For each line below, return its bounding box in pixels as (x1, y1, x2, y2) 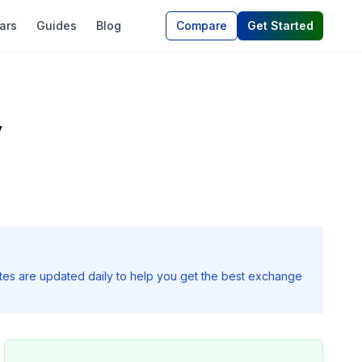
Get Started (246, 19, 314, 32)
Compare (175, 19, 227, 32)
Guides (36, 19, 77, 32)
